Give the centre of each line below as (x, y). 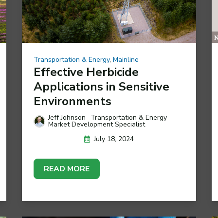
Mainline (126, 60)
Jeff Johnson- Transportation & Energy (107, 118)
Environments (72, 101)
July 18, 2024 (114, 139)
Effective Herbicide (86, 72)
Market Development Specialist (96, 125)
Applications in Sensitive (101, 87)
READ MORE (66, 169)
